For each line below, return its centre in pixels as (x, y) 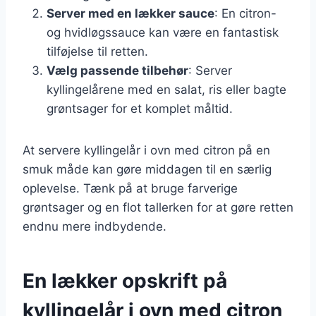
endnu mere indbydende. (95, 226)
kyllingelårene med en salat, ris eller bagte (166, 89)
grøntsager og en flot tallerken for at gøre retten (158, 207)
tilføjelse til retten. (97, 51)
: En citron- (245, 13)
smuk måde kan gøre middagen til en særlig (147, 169)
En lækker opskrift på (125, 280)
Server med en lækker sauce (130, 13)
